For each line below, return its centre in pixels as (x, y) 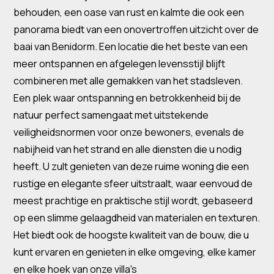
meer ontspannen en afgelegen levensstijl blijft (120, 64)
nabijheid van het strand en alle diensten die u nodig (128, 149)
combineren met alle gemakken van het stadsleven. (128, 81)
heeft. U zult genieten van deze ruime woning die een (131, 166)
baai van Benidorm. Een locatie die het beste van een (131, 46)
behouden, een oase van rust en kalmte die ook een (129, 12)
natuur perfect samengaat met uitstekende (111, 115)
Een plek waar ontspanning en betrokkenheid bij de (128, 98)
